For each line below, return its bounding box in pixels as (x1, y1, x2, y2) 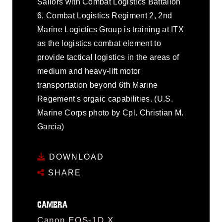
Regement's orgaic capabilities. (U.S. (37, 95, 173, 103)
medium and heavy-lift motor (37, 67, 141, 75)
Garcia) (37, 122, 64, 131)
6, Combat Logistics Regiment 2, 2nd (37, 11, 172, 20)
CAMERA (37, 199, 68, 210)
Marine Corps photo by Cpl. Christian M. (37, 109, 184, 117)
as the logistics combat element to (37, 39, 161, 48)
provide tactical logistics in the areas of (37, 53, 179, 61)
